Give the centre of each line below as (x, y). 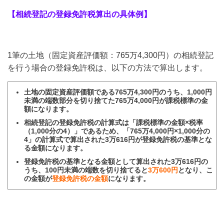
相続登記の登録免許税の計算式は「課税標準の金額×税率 (114, 122)
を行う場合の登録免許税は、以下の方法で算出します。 (107, 68)
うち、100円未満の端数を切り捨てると (86, 170)
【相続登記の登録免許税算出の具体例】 (79, 14)
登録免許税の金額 (80, 178)
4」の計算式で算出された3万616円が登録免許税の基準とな (118, 139)
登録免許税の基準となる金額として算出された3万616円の (116, 161)
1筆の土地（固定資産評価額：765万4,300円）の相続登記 (110, 55)
